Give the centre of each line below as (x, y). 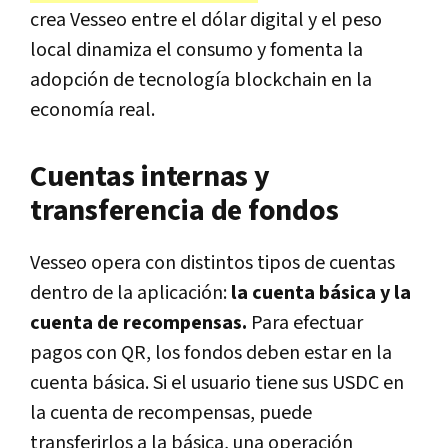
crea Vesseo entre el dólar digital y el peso (206, 20)
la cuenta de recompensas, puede (171, 413)
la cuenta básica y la (321, 293)
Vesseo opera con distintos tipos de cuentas (212, 263)
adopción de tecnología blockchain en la (201, 80)
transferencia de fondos (184, 211)
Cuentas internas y (150, 177)
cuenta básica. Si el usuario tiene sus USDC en (217, 383)
